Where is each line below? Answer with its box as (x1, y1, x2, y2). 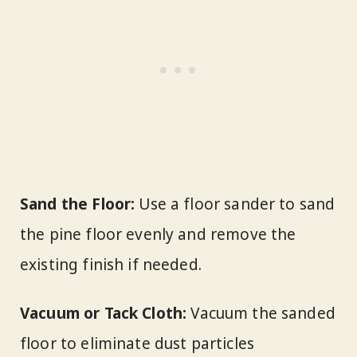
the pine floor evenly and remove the (20, 224, 296, 245)
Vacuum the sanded (186, 302, 335, 324)
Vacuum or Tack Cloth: (20, 302, 187, 324)
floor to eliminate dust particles (20, 332, 255, 354)
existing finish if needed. (20, 254, 202, 276)
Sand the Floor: (20, 194, 135, 215)
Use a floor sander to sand (135, 194, 335, 215)
